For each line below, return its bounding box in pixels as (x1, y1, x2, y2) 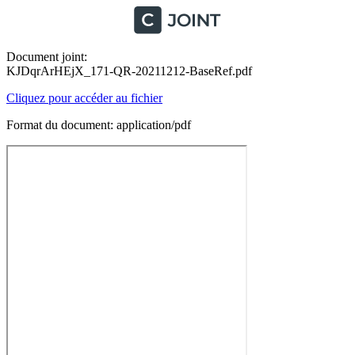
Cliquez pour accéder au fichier (6, 91, 162, 105)
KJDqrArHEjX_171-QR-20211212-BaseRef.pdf (6, 64, 252, 78)
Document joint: (6, 50, 87, 63)
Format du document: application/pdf (6, 118, 191, 132)
